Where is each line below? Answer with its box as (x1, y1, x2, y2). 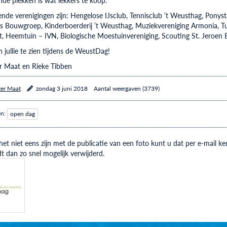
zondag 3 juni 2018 (35, 84, 88, 93)
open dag (10, 109, 35, 118)
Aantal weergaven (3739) (93, 84, 160, 93)
